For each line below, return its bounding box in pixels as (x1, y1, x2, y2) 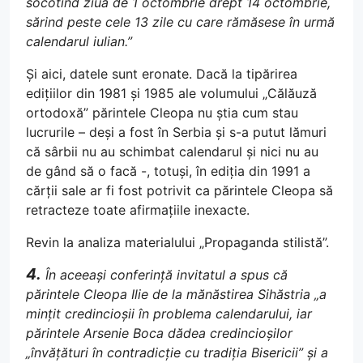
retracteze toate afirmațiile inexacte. (26, 202, 250, 218)
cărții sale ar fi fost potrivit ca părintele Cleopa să (26, 182, 333, 199)
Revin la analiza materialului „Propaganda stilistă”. (26, 234, 329, 250)
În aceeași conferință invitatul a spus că (41, 267, 288, 283)
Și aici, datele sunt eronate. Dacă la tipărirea (26, 66, 297, 82)
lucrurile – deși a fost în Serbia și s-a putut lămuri (26, 124, 327, 140)
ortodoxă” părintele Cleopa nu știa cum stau (26, 105, 298, 121)
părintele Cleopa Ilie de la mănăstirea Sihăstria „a (26, 286, 327, 302)
